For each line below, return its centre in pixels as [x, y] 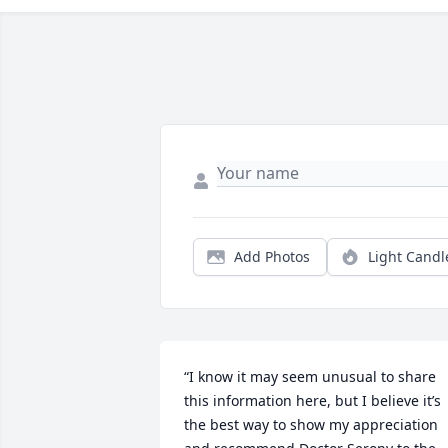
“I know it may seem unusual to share [310, 376]
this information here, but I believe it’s [312, 400]
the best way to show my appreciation [311, 424]
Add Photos [272, 256]
